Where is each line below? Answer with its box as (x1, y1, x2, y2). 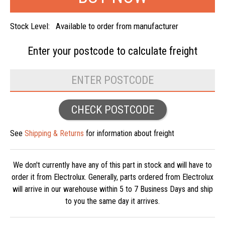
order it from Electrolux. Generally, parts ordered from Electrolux (12, 172, 213, 182)
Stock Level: (10, 21, 56, 32)
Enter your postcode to (28, 45, 128, 58)
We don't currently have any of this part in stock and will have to (13, 160, 212, 170)
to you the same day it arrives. (65, 196, 160, 206)
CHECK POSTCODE (71, 103, 154, 117)
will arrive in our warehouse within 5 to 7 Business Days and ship (12, 184, 213, 194)
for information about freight (84, 129, 174, 139)
